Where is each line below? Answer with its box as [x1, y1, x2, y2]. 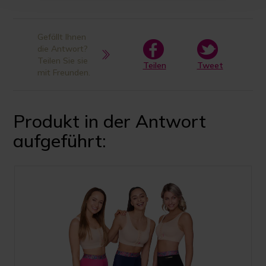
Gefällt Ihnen [37, 31, 86, 43]
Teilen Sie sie [37, 55, 88, 66]
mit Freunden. [37, 67, 90, 78]
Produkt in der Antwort [13, 110, 207, 133]
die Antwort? [37, 43, 88, 55]
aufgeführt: [13, 129, 107, 153]
